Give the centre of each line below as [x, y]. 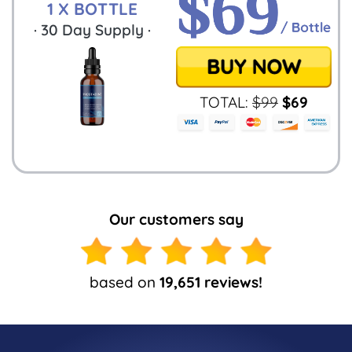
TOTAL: [226, 103]
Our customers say [176, 219]
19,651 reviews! [211, 282]
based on [125, 282]
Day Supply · [104, 30]
